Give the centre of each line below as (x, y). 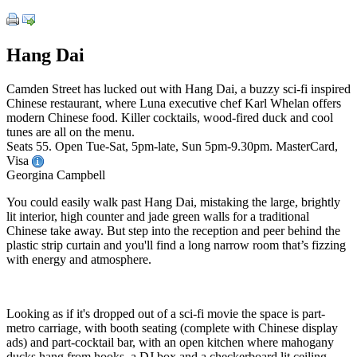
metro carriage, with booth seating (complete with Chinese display (172, 328)
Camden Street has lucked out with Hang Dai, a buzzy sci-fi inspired (178, 88)
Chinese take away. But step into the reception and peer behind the (173, 231)
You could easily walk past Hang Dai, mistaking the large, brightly (173, 202)
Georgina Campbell (56, 175)
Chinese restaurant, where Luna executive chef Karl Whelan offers (174, 103)
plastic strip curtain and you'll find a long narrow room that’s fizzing (176, 245)
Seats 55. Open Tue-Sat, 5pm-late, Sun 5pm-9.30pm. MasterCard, (172, 146)
